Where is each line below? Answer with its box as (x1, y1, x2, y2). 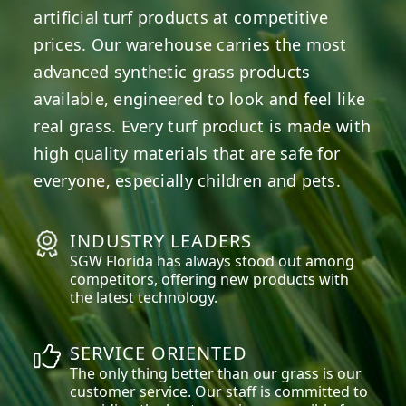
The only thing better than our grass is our (70, 363, 362, 384)
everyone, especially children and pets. (34, 169, 341, 192)
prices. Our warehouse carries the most (34, 34, 347, 56)
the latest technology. (70, 287, 218, 308)
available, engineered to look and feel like (34, 88, 366, 111)
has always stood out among (153, 251, 355, 272)
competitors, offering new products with (70, 269, 350, 290)
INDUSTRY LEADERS (70, 228, 253, 254)
